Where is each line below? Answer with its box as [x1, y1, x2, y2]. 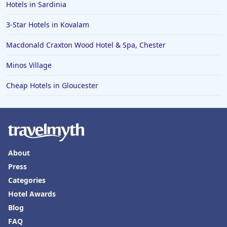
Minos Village [6, 60, 52, 70]
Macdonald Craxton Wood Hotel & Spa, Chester [6, 40, 166, 50]
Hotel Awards [8, 189, 56, 199]
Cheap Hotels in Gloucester [6, 81, 98, 91]
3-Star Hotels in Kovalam [6, 20, 89, 30]
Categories [8, 175, 46, 185]
